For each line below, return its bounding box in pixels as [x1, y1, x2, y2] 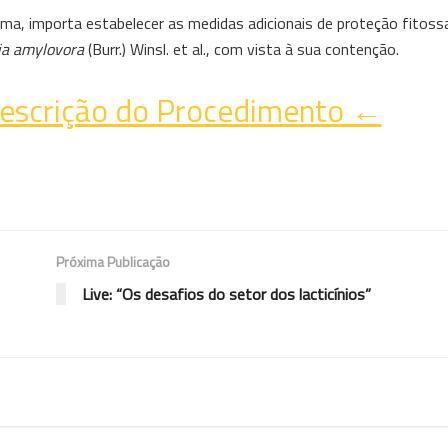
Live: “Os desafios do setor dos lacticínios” [82, 281, 371, 306]
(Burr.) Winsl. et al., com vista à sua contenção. [84, 36, 399, 61]
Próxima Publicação [56, 250, 170, 272]
